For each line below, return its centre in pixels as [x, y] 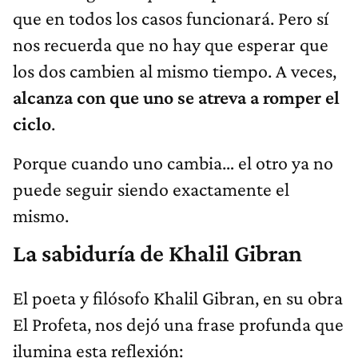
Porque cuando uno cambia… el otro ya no [173, 163]
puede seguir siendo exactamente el [151, 189]
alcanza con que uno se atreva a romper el [176, 97]
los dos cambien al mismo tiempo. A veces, [175, 71]
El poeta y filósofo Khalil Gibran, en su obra [178, 298]
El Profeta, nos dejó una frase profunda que [178, 324]
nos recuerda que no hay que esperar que [171, 45]
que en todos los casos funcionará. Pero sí [171, 18]
